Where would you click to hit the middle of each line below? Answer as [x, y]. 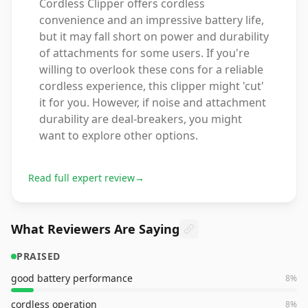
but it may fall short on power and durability [154, 36]
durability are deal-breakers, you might [141, 119]
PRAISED [38, 256]
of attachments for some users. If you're [144, 53]
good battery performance [72, 278]
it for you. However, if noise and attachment [153, 102]
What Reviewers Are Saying [95, 229]
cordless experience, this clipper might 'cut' [152, 86]
